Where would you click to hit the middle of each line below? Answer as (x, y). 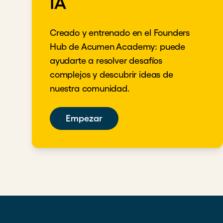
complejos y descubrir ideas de (111, 75)
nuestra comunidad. (90, 89)
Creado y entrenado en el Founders (120, 33)
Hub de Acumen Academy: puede (117, 47)
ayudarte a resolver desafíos (106, 61)
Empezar (84, 118)
